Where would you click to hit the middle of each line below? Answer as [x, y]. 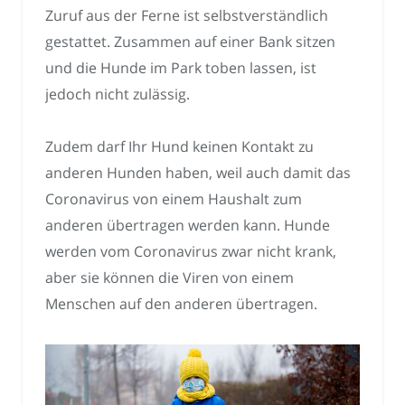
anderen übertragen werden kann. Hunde [188, 226]
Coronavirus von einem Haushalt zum [174, 199]
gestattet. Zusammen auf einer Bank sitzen [190, 41]
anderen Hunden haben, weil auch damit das [198, 173]
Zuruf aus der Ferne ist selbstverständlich [187, 15]
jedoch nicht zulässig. [118, 94]
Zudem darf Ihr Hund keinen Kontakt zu [179, 147]
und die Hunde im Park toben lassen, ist [181, 67]
